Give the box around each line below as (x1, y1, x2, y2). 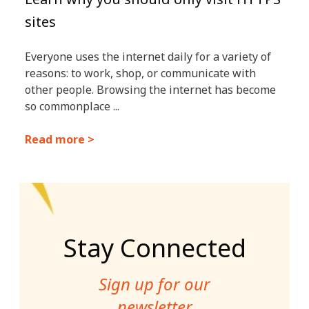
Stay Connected (63, 230, 246, 265)
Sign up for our (99, 272, 210, 295)
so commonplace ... (25, 99, 119, 114)
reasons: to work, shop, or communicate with (25, 66, 256, 81)
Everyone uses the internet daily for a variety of (25, 49, 271, 65)
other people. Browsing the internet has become (25, 82, 276, 98)
